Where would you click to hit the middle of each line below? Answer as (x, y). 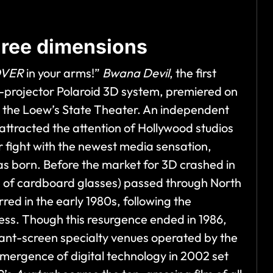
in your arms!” (63, 73)
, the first (193, 73)
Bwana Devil (136, 73)
